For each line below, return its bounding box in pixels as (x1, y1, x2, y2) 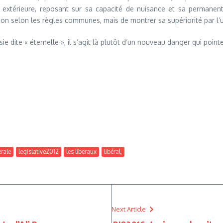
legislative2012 (18, 147, 59, 155)
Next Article (111, 205, 146, 213)
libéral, (104, 147, 122, 155)
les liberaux (66, 147, 97, 155)
